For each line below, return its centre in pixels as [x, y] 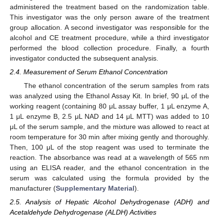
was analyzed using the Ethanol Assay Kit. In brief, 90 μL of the [109, 96]
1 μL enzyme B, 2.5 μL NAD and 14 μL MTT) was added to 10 [109, 116]
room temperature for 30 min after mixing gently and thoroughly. [109, 137]
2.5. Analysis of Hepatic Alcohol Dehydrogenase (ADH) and [109, 202]
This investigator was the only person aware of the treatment [109, 17]
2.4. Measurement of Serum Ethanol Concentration [89, 72]
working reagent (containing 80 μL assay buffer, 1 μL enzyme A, [109, 106]
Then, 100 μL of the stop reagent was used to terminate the [109, 147]
